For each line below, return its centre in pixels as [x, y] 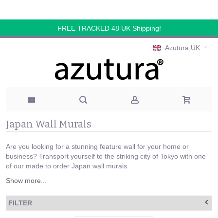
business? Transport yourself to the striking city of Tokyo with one [106, 156]
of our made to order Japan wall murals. [67, 166]
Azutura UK [182, 48]
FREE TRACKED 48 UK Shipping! [109, 28]
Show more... [26, 181]
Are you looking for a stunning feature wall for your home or [97, 147]
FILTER [20, 203]
